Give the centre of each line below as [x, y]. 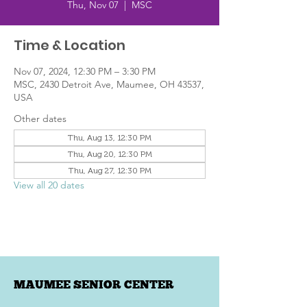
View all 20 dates [49, 185]
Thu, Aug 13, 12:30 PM [110, 138]
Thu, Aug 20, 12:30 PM [110, 154]
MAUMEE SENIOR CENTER [94, 284]
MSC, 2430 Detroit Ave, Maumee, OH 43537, [109, 84]
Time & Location [70, 45]
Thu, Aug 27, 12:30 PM [110, 171]
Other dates [40, 119]
